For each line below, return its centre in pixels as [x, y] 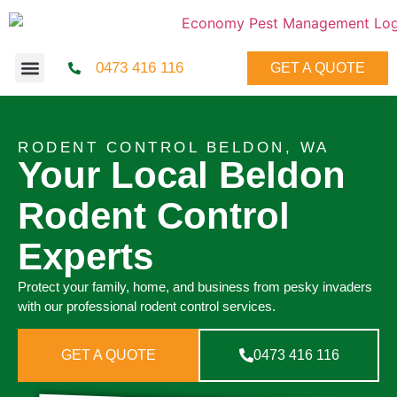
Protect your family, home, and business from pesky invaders [195, 286]
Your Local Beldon [182, 175]
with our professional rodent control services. [147, 306]
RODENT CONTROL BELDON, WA [174, 147]
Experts [86, 256]
